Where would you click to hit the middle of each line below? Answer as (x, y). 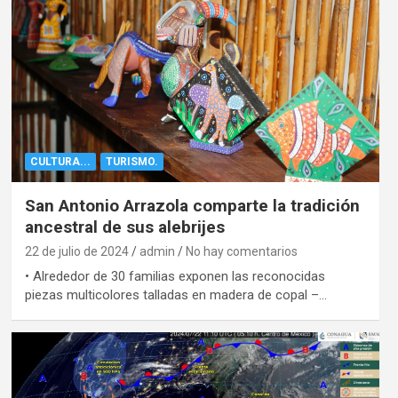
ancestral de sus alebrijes (124, 227)
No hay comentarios (241, 252)
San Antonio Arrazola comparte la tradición (192, 206)
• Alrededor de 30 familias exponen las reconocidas (175, 277)
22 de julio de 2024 (76, 252)
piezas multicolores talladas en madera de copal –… (175, 295)
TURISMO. (131, 162)
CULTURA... (60, 162)
